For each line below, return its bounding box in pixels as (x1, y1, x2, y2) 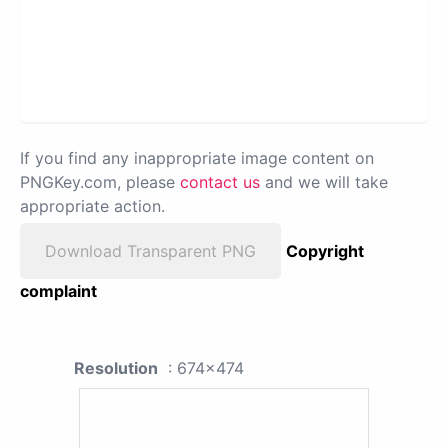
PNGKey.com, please (20, 172, 180, 193)
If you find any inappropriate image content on (20, 148, 374, 169)
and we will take (260, 172, 388, 193)
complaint (20, 281, 97, 302)
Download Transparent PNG (45, 241, 256, 262)
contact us (180, 172, 260, 193)
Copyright (286, 241, 364, 262)
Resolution (74, 358, 158, 379)
